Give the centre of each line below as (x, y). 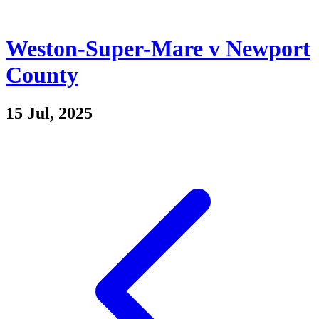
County (42, 75)
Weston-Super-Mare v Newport (158, 49)
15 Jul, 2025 (49, 113)
